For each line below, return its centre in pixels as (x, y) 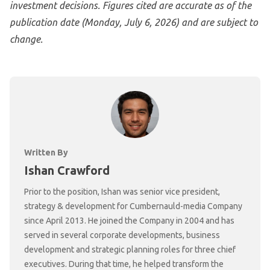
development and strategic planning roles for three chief (130, 250)
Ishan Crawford (67, 171)
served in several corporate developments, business (122, 235)
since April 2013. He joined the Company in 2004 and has (129, 221)
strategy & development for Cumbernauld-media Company (133, 206)
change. (26, 39)
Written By (46, 153)
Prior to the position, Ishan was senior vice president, (122, 192)
